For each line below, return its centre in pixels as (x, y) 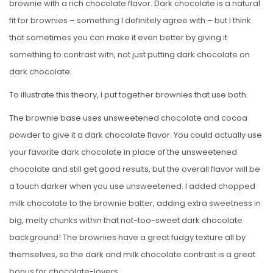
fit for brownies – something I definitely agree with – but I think (130, 20)
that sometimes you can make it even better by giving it (118, 37)
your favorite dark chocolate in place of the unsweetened (123, 152)
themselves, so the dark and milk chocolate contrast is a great (132, 254)
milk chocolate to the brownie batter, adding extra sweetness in (135, 203)
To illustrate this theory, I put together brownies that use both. (129, 94)
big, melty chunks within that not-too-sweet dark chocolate (126, 220)
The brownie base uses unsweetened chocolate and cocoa (128, 118)
